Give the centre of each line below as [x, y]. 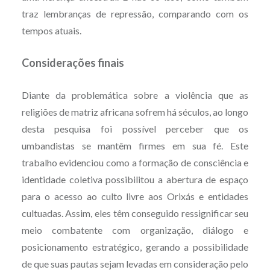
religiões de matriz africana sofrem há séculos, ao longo [135, 111]
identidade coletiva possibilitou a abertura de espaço [135, 179]
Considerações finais [73, 62]
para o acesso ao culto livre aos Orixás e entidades [135, 196]
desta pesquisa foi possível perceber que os [135, 128]
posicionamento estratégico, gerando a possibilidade [135, 246]
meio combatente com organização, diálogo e [135, 230]
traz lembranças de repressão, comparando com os [135, 13]
